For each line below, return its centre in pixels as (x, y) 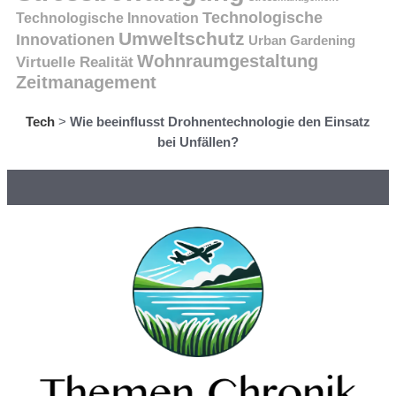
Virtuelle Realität (75, 63)
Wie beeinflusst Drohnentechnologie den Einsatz (220, 122)
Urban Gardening (302, 41)
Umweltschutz (182, 39)
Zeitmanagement (86, 83)
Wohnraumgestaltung (228, 61)
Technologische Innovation (107, 18)
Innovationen (65, 40)
